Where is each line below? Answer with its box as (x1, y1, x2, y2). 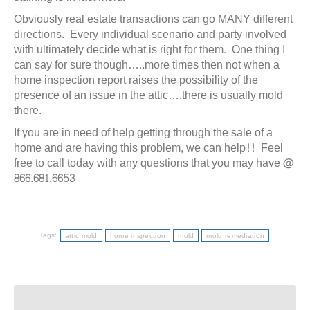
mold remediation (206, 232, 265, 239)
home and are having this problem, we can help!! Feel (14, 138, 283, 158)
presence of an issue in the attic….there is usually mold (14, 85, 283, 105)
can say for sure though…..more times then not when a (14, 55, 280, 75)
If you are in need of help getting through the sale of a (14, 122, 273, 143)
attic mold (64, 232, 98, 239)
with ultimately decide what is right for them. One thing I (14, 39, 285, 60)
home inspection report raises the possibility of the (14, 70, 258, 90)
